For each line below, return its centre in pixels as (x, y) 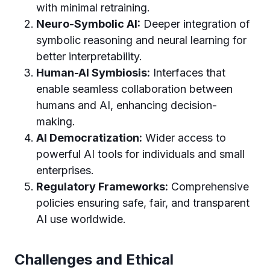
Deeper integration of (195, 24)
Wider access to (184, 138)
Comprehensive (209, 187)
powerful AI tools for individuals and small (140, 154)
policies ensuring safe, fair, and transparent (143, 203)
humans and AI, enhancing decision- (127, 105)
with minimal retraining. (93, 8)
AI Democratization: (89, 138)
